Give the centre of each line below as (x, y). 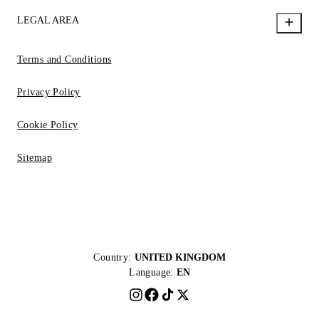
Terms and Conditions (64, 59)
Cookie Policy (48, 125)
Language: (151, 272)
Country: (113, 257)
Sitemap (35, 158)
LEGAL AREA (48, 20)
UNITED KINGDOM (180, 257)
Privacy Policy (49, 92)
